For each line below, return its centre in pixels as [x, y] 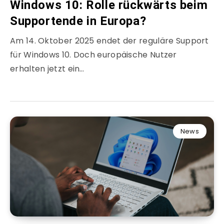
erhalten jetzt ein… [47, 69]
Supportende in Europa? [78, 21]
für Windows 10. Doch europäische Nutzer [93, 55]
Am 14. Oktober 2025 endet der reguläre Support [109, 41]
